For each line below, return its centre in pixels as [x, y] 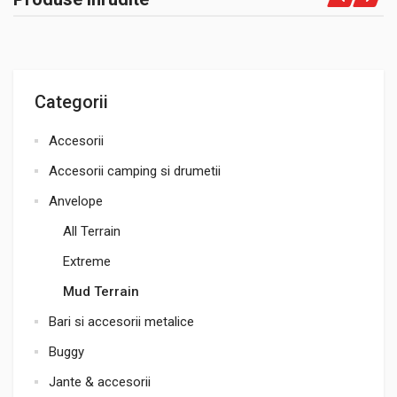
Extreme [87, 261]
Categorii [71, 102]
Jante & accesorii [100, 382]
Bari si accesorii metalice [121, 322]
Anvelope [76, 201]
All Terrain [92, 231]
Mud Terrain [101, 292]
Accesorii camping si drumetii [135, 171]
